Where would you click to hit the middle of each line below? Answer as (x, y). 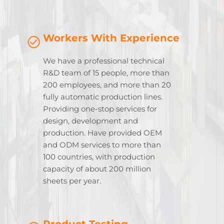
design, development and (90, 120)
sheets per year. (72, 180)
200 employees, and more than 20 (107, 84)
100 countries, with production (99, 156)
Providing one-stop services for (100, 108)
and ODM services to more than (102, 144)
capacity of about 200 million (97, 168)
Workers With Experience (111, 38)
